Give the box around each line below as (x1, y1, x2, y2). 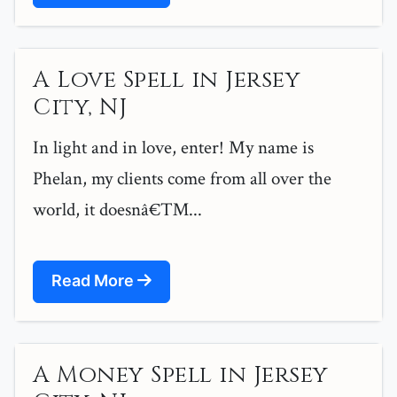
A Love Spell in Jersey (33, 65, 300, 97)
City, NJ (33, 92, 127, 124)
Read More (51, 271, 137, 291)
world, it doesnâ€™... (33, 198, 202, 222)
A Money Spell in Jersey (33, 360, 329, 392)
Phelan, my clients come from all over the (33, 167, 331, 191)
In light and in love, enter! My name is (33, 136, 314, 160)
